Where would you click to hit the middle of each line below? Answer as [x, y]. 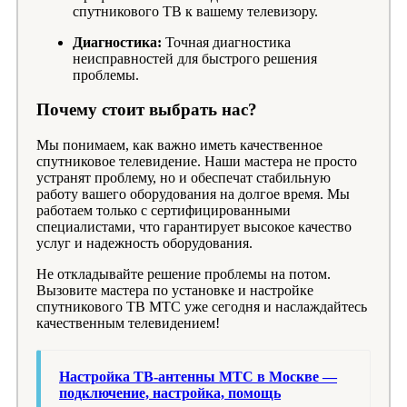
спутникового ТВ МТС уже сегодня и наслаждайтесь [202, 307]
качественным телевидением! [128, 323]
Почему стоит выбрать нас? [147, 110]
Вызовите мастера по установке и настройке [175, 291]
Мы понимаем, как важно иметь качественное [179, 145]
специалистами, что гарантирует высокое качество [194, 227]
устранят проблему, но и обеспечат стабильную [184, 178]
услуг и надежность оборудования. [144, 243]
